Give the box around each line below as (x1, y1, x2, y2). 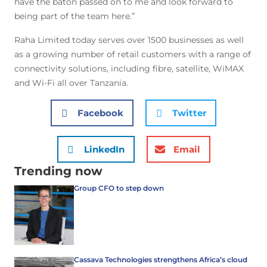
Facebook (77, 107, 123, 119)
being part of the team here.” (14, 11, 135, 21)
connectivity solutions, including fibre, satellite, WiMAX (14, 63, 244, 74)
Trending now (14, 164, 103, 178)
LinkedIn (83, 143, 125, 155)
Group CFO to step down (74, 184, 164, 193)
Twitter (172, 107, 206, 119)
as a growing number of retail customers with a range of (14, 49, 251, 60)
